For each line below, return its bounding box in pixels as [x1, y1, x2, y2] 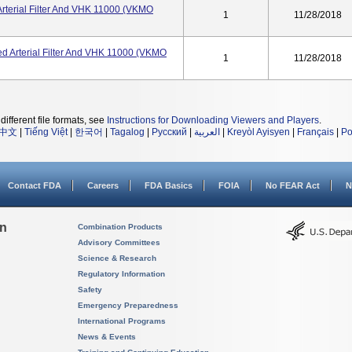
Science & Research [78, 254, 156, 262]
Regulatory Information [78, 269, 165, 278]
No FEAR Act [266, 181, 320, 190]
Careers [87, 181, 119, 190]
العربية [194, 126, 220, 137]
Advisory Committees [78, 238, 160, 247]
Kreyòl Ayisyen [227, 126, 290, 137]
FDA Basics [145, 181, 192, 190]
